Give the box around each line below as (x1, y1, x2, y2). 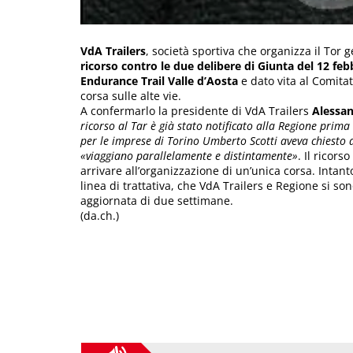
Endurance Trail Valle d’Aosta (80, 73, 238, 89)
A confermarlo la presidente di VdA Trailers (80, 103, 312, 119)
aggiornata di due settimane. (80, 193, 233, 209)
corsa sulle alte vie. (80, 88, 181, 104)
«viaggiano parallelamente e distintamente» (80, 148, 298, 164)
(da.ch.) (80, 208, 119, 224)
